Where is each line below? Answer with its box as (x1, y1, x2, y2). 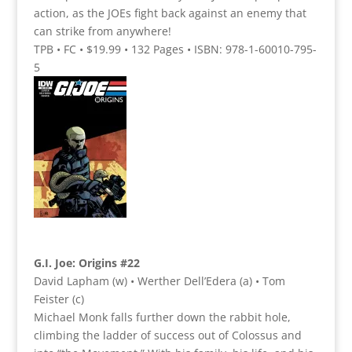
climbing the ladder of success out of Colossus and (33, 327, 302, 343)
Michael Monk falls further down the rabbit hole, (33, 309, 291, 324)
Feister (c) (33, 291, 84, 306)
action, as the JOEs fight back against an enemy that (33, 5, 306, 20)
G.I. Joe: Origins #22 (33, 255, 140, 270)
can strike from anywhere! (33, 23, 171, 38)
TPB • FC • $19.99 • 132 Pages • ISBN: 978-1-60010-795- (33, 41, 317, 57)
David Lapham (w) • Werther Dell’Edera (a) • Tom (33, 273, 285, 288)
